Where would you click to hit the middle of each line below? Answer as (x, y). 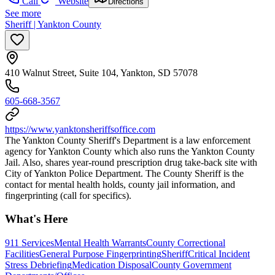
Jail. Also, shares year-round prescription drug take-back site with (131, 162)
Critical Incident (219, 254)
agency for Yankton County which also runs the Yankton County (130, 151)
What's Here (36, 219)
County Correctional (186, 243)
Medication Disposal (112, 265)
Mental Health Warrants (100, 243)
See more (23, 13)
